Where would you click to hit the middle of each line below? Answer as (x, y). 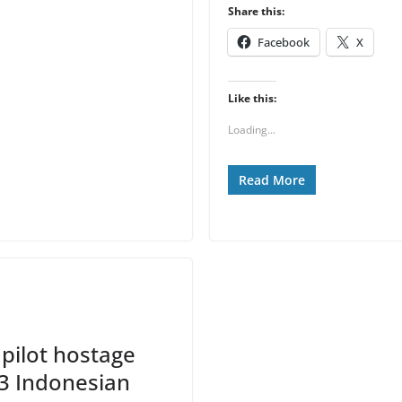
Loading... (252, 130)
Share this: (256, 11)
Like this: (252, 98)
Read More (272, 180)
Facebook (284, 42)
